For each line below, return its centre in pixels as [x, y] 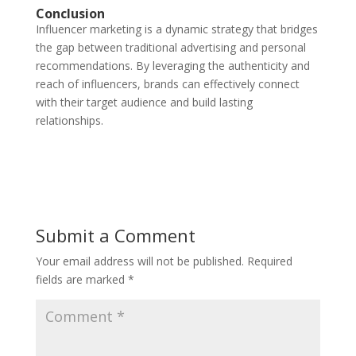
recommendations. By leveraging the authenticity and [172, 65]
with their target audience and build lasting [144, 102]
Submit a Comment [115, 235]
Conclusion [70, 13]
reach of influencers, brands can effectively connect [167, 83]
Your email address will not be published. [139, 261]
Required [269, 261]
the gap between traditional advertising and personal [170, 47]
